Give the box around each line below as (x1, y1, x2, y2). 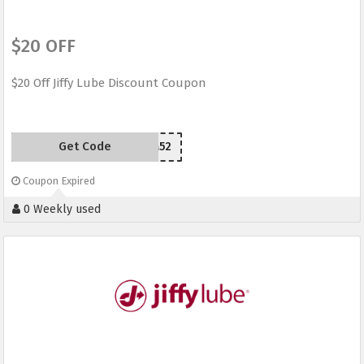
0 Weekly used (20, 202, 101, 217)
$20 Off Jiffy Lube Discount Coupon (11, 76, 206, 91)
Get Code (58, 139, 111, 154)
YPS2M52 (124, 140, 171, 154)
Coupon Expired (20, 175, 95, 188)
